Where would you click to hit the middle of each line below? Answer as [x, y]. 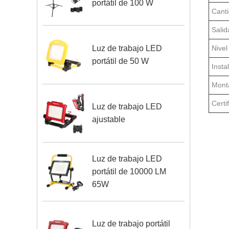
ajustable [109, 120]
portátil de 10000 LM [129, 172]
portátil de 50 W [121, 61]
